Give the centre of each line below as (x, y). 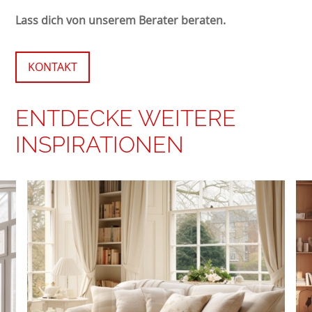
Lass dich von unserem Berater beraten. (121, 20)
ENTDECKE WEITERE (126, 118)
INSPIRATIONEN (100, 144)
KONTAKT (53, 67)
